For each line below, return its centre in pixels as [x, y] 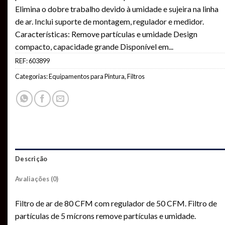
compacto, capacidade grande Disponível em [92, 46]
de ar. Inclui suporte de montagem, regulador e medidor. [109, 21]
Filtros [136, 76]
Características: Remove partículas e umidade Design [106, 34]
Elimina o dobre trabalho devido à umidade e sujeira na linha [117, 9]
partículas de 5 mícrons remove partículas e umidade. [105, 215]
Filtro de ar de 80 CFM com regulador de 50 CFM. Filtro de [116, 203]
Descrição [31, 158]
